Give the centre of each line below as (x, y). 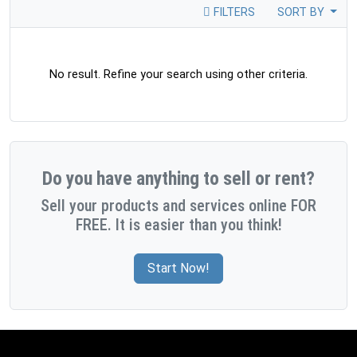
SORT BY (302, 12)
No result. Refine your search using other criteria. (178, 75)
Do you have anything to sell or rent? (178, 178)
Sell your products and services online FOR (178, 206)
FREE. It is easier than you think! (178, 225)
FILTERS (232, 12)
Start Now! (178, 268)
